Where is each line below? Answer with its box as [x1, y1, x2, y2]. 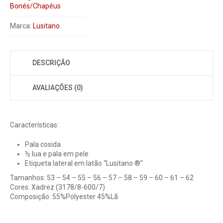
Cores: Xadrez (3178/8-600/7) [10, 183, 105, 191]
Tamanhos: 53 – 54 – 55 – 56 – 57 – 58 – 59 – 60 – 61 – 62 [10, 174, 194, 182]
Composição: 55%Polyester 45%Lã [10, 193, 118, 201]
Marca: [10, 22, 33, 30]
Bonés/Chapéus [10, 2, 61, 10]
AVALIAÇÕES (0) [32, 84, 83, 92]
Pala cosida [25, 140, 61, 148]
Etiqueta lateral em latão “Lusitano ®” [25, 159, 143, 167]
